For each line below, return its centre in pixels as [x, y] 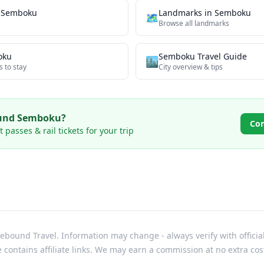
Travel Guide [221, 56]
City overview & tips [191, 67]
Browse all [176, 23]
